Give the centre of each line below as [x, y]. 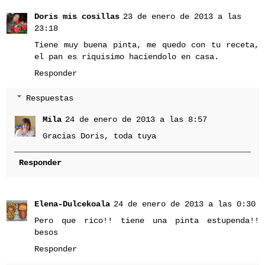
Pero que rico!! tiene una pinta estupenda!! [147, 221]
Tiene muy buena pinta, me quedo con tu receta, [147, 45]
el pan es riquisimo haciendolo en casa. [127, 56]
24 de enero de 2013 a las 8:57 [136, 119]
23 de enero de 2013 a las [182, 16]
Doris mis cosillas [77, 16]
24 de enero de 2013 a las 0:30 [185, 204]
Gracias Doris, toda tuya [100, 136]
